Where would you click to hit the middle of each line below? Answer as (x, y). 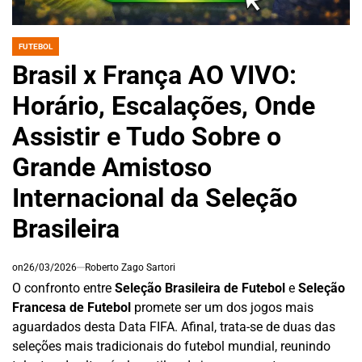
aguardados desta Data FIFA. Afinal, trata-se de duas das (174, 326)
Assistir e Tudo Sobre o (147, 136)
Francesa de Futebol (72, 307)
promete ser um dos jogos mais (222, 307)
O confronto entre (63, 288)
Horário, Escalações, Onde (164, 105)
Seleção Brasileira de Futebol (200, 288)
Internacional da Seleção (155, 198)
